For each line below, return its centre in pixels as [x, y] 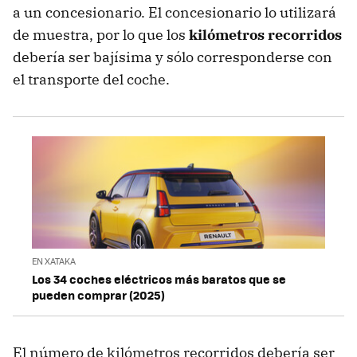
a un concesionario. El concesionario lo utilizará [175, 13]
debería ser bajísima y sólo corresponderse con [173, 57]
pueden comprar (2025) [98, 294]
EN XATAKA [54, 261]
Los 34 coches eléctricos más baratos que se [159, 279]
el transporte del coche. [91, 80]
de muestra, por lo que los [101, 35]
